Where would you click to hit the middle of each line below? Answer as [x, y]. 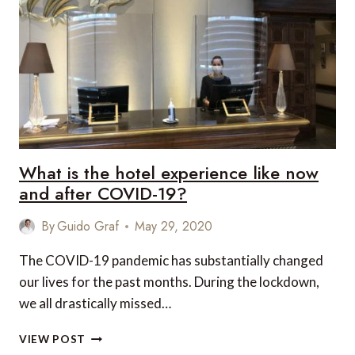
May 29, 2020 [174, 226]
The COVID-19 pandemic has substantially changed [171, 260]
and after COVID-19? [103, 193]
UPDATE [109, 8]
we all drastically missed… [95, 303]
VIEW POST [53, 339]
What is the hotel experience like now [169, 173]
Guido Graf [88, 226]
